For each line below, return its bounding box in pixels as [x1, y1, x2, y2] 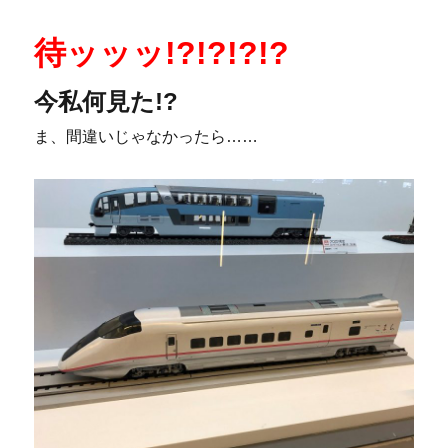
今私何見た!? [34, 87, 179, 115]
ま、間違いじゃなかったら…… [34, 127, 259, 145]
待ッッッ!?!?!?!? [34, 34, 290, 71]
